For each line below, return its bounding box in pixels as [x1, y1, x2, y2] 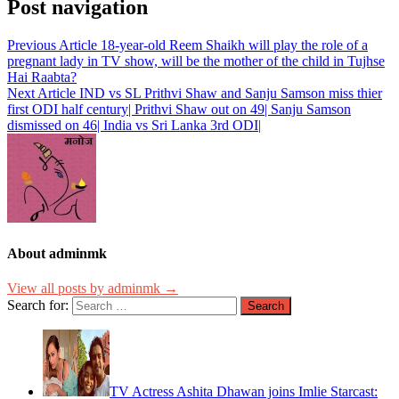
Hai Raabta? [7, 69, 77, 85]
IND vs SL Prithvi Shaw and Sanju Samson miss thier [79, 85, 382, 102]
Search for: [7, 297, 69, 313]
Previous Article [7, 37, 97, 53]
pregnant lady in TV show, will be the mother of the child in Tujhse [7, 53, 385, 69]
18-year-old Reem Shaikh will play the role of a [101, 37, 368, 53]
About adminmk [7, 245, 107, 261]
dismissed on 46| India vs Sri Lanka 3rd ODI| [7, 118, 261, 134]
